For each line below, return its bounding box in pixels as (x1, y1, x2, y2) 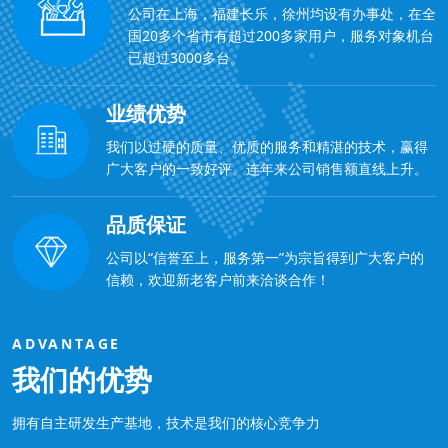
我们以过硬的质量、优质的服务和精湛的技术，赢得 (106, 137, 428, 156)
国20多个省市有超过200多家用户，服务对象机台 (128, 26, 434, 45)
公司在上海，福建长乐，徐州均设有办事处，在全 (128, 4, 436, 23)
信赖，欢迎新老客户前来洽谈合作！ (106, 270, 330, 289)
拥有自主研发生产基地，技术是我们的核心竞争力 (12, 413, 320, 432)
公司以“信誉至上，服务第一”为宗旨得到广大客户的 (106, 248, 424, 267)
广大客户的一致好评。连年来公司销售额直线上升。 (106, 159, 428, 178)
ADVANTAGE (12, 334, 122, 353)
